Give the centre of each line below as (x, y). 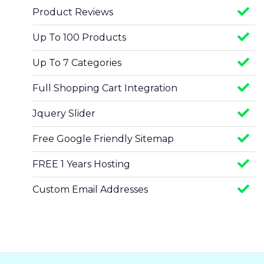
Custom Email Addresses (90, 189)
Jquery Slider (64, 113)
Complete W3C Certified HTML (105, 215)
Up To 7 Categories (77, 63)
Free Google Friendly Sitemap (103, 139)
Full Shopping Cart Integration (105, 88)
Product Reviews (73, 12)
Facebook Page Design (87, 240)
